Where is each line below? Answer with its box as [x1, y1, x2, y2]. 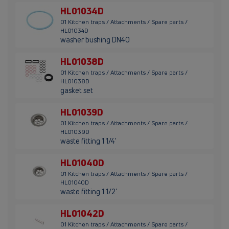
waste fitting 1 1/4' [60, 136, 116, 146]
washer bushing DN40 [60, 35, 130, 45]
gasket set [60, 85, 93, 96]
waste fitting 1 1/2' [60, 187, 117, 197]
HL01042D [60, 207, 104, 220]
